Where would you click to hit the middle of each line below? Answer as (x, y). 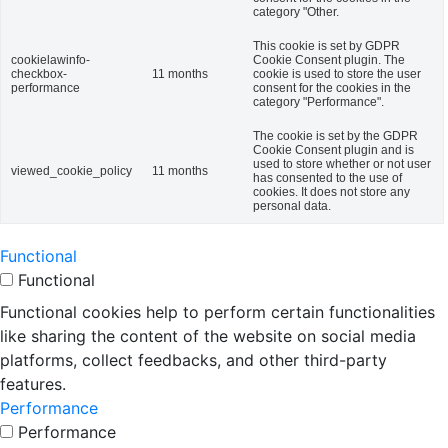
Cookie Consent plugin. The (329, 60)
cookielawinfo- (50, 60)
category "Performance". (318, 102)
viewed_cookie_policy (71, 171)
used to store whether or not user (342, 164)
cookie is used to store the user (337, 74)
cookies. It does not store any (331, 192)
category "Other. (296, 12)
